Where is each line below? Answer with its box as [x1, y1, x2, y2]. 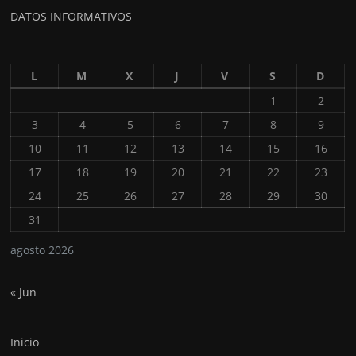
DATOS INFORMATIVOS [10, 9, 133, 25]
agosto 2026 [10, 242, 75, 257]
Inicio [10, 335, 40, 350]
